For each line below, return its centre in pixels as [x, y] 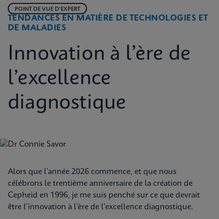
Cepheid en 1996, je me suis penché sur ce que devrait [104, 195]
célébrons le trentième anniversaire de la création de [100, 184]
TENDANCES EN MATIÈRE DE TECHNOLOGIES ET [108, 18]
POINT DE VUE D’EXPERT [47, 9]
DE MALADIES [37, 28]
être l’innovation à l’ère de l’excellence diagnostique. [100, 207]
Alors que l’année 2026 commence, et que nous [92, 172]
